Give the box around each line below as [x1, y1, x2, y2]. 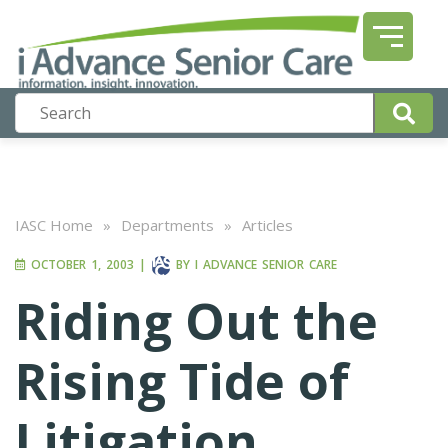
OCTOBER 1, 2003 [26, 256, 134, 274]
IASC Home [15, 215, 93, 235]
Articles [242, 215, 293, 235]
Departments [121, 215, 214, 235]
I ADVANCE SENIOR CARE [195, 256, 337, 274]
